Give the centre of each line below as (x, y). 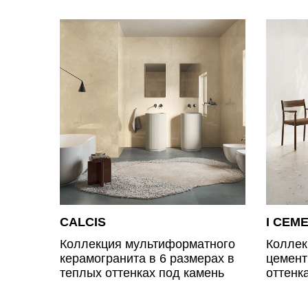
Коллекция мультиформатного (147, 244)
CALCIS (83, 222)
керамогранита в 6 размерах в (147, 258)
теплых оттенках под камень (142, 273)
